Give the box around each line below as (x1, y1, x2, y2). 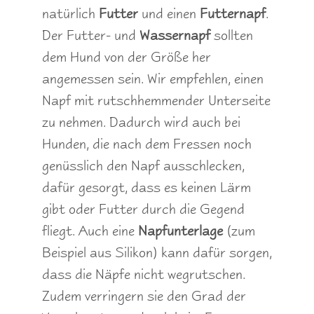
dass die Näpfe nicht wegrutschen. (42, 265, 245, 284)
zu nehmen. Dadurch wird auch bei (42, 113, 240, 132)
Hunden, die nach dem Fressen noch (42, 135, 252, 153)
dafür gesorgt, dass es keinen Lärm (42, 178, 251, 197)
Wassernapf (139, 26, 210, 45)
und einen (138, 4, 200, 23)
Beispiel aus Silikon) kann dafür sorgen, (42, 243, 272, 262)
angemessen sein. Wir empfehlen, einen (42, 69, 264, 88)
